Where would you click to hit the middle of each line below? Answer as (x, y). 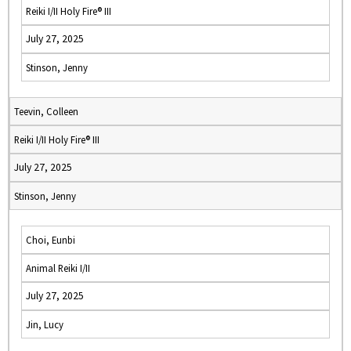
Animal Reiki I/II (58, 268)
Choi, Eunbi (51, 240)
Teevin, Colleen (46, 111)
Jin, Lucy (45, 324)
